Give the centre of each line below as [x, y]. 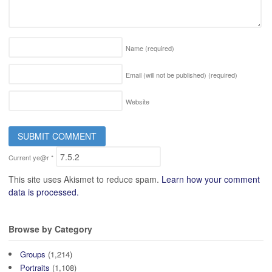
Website [138, 101]
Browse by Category [50, 229]
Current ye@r [30, 157]
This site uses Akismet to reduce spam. [85, 179]
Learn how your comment [211, 179]
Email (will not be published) [167, 74]
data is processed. [44, 192]
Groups [33, 254]
